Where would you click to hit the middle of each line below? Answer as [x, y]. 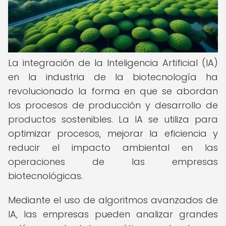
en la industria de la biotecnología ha [113, 77]
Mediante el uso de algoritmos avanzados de [113, 200]
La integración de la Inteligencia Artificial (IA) [113, 63]
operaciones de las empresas [113, 162]
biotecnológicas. [45, 176]
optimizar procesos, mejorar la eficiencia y [113, 133]
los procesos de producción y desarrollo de [113, 105]
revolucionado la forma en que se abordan [113, 91]
